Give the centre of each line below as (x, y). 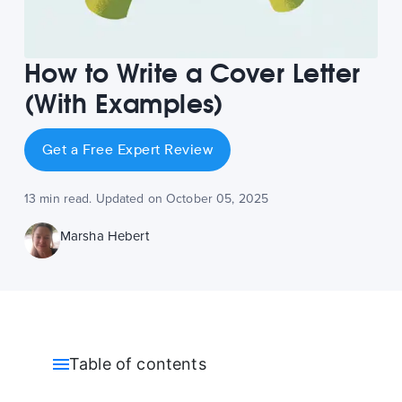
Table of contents (137, 363)
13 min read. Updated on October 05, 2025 (146, 198)
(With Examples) (124, 104)
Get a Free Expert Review (127, 149)
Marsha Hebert (104, 236)
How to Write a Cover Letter (192, 73)
